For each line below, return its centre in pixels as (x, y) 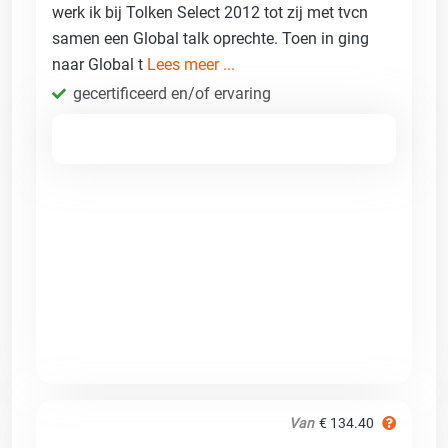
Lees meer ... (191, 64)
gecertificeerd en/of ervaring (172, 93)
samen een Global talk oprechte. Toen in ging (210, 38)
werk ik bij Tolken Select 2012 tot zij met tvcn (210, 12)
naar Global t (99, 64)
